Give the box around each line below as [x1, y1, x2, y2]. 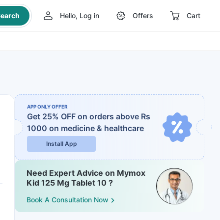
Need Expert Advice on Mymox [27, 168, 145, 178]
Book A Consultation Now [27, 195, 109, 204]
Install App [46, 140, 77, 147]
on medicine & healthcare [49, 123, 144, 133]
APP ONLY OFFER [27, 104, 68, 110]
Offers [132, 11, 153, 20]
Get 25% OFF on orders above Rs [27, 111, 150, 121]
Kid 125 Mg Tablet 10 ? [27, 178, 113, 188]
